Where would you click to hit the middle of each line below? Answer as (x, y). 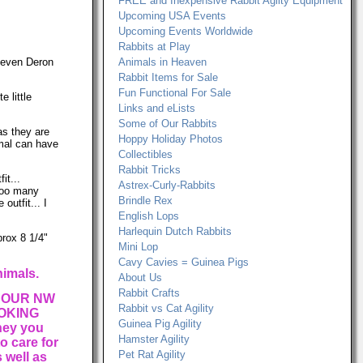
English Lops (149, 216)
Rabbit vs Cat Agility (166, 308)
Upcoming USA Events (172, 16)
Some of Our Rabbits (168, 124)
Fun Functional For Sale (175, 93)
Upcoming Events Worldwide (186, 31)
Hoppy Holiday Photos (171, 139)
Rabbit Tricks (149, 170)
